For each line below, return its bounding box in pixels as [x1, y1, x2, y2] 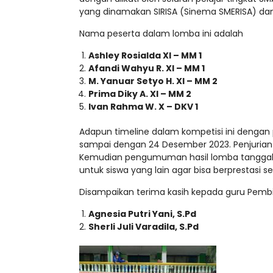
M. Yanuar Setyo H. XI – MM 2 [88, 75, 218, 88]
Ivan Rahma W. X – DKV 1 [88, 101, 198, 113]
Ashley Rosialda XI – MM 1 [88, 49, 202, 62]
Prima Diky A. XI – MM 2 [88, 88, 191, 101]
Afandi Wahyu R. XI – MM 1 [88, 62, 205, 75]
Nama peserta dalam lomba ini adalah [79, 27, 243, 40]
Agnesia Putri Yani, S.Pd [88, 208, 196, 221]
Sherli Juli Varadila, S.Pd [88, 221, 199, 233]
